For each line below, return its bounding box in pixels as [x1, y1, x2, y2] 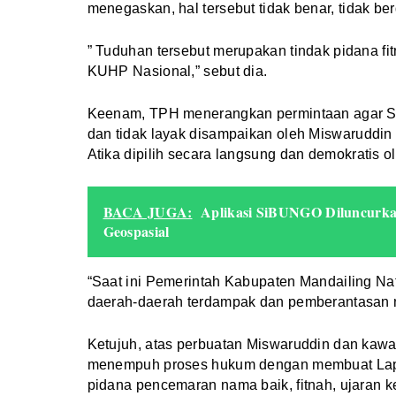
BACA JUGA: [103, 202, 193, 223]
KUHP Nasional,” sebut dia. [87, 64, 268, 80]
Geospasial [103, 221, 170, 242]
